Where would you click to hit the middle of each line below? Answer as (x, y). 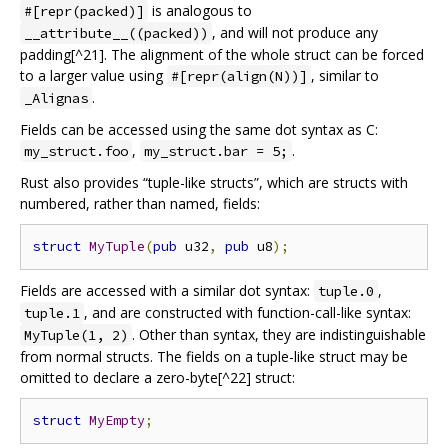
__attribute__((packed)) (116, 33)
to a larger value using (93, 76)
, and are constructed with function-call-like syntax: (247, 313)
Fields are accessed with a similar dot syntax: (167, 291)
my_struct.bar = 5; (216, 151)
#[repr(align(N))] (239, 76)
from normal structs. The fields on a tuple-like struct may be (214, 357)
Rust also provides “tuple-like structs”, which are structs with (214, 183)
